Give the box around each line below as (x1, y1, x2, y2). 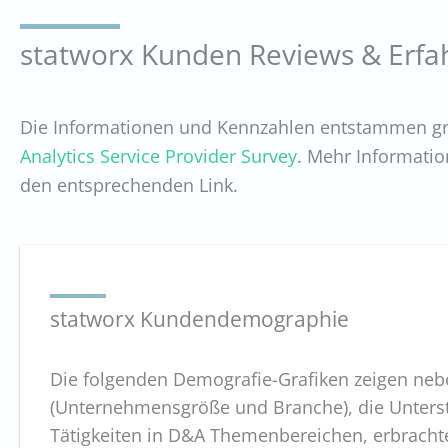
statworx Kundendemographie (50, 304, 349, 333)
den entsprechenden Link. (20, 172, 238, 197)
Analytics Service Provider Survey (20, 143, 297, 168)
